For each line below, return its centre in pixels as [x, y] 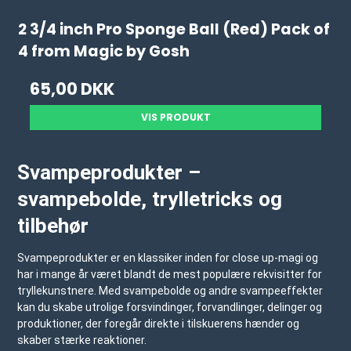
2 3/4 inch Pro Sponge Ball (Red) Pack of [174, 30]
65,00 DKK [72, 89]
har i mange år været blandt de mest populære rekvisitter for [170, 275]
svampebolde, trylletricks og [150, 199]
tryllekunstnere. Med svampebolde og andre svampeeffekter [170, 291]
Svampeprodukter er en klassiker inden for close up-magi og [168, 258]
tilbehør [53, 226]
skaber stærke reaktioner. [82, 340]
